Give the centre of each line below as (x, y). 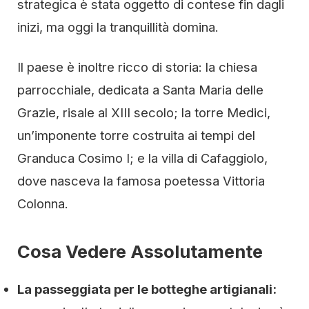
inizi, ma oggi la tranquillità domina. (118, 27)
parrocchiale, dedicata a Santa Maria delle (140, 90)
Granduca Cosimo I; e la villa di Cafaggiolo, (142, 158)
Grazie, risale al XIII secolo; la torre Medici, (144, 112)
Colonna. (43, 203)
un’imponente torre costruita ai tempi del (136, 135)
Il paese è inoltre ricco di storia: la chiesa (137, 67)
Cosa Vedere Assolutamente (140, 251)
